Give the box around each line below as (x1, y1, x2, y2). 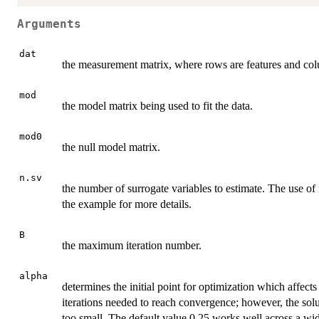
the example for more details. (62, 197, 192, 210)
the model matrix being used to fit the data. (62, 99, 253, 112)
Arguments (17, 18, 81, 31)
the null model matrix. (62, 140, 160, 153)
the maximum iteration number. (62, 239, 202, 251)
